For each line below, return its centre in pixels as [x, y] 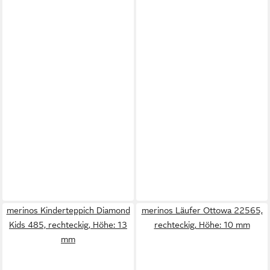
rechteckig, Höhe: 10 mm [202, 225]
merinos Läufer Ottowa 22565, [202, 210]
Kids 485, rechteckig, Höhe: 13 [68, 225]
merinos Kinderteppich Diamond [68, 210]
